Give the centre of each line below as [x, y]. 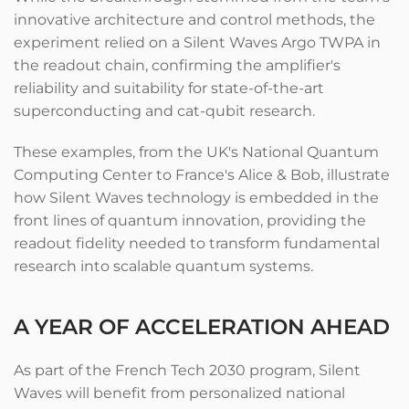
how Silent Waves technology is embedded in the [196, 198]
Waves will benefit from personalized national [179, 393]
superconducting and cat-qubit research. [164, 111]
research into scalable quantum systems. [163, 266]
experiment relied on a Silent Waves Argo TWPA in [197, 42]
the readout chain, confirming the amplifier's [177, 65]
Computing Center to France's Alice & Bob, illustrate [202, 175]
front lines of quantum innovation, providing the [190, 220]
